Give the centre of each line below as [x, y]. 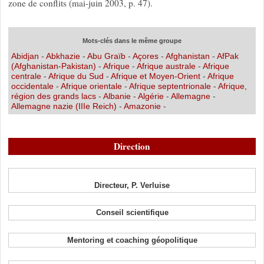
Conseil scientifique [132, 213]
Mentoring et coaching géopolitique [132, 240]
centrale [27, 76]
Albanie [118, 96]
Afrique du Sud [77, 76]
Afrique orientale [92, 86]
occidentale [33, 86]
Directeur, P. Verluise [132, 185]
